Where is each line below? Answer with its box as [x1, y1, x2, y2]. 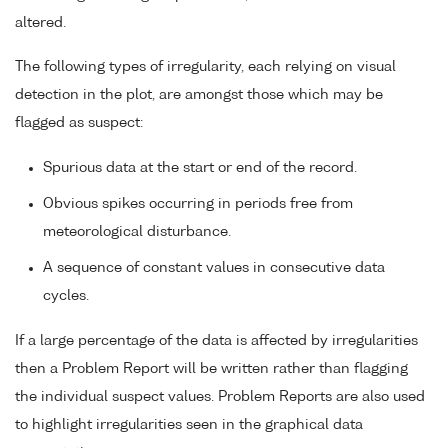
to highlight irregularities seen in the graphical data [15, 418, 363, 433]
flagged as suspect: [15, 116, 143, 131]
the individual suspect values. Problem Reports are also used [15, 390, 425, 405]
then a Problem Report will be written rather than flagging [15, 362, 408, 377]
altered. [15, 15, 66, 30]
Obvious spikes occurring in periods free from [43, 197, 353, 212]
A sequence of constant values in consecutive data [43, 261, 385, 276]
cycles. [43, 289, 89, 304]
